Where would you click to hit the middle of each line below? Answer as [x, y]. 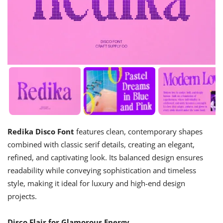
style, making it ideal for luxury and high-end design [96, 183]
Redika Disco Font [41, 131]
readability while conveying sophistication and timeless [102, 170]
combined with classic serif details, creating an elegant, [101, 144]
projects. [22, 196]
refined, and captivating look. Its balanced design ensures [105, 157]
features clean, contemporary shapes [138, 131]
